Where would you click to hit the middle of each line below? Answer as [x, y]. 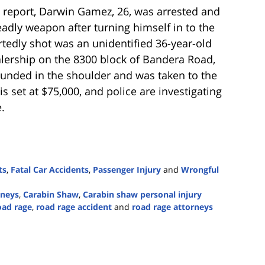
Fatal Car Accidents [50, 170]
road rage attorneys [172, 207]
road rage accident [74, 207]
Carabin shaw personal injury [142, 195]
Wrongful [200, 170]
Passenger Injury [127, 170]
